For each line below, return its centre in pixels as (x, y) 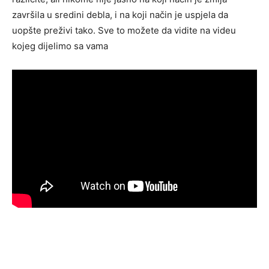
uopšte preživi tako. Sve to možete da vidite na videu (124, 31)
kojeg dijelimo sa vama (60, 46)
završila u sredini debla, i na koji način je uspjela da (120, 15)
